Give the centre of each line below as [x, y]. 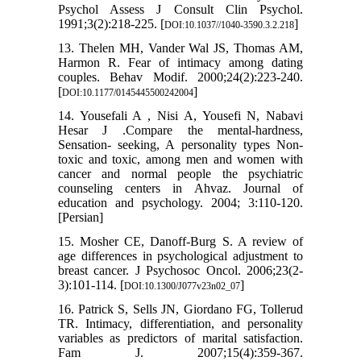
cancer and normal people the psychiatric [180, 174]
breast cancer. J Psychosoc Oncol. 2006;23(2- [180, 271]
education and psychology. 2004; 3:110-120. [180, 203]
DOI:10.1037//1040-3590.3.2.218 [229, 25]
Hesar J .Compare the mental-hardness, [180, 131]
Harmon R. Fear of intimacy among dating [180, 63]
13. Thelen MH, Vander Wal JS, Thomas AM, [180, 48]
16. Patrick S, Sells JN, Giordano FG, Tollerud [180, 309]
